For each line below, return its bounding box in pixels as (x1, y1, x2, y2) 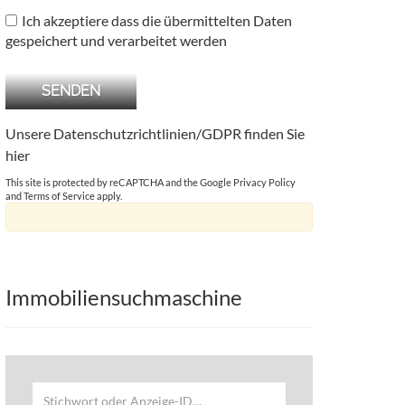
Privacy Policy (233, 176, 296, 188)
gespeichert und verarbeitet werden (5, 32, 227, 49)
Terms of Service (24, 190, 95, 202)
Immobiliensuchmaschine (5, 284, 242, 310)
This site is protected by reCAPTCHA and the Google (5, 176, 233, 188)
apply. (95, 190, 122, 202)
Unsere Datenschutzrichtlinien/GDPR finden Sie (5, 125, 305, 142)
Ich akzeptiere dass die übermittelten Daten (22, 12, 292, 29)
